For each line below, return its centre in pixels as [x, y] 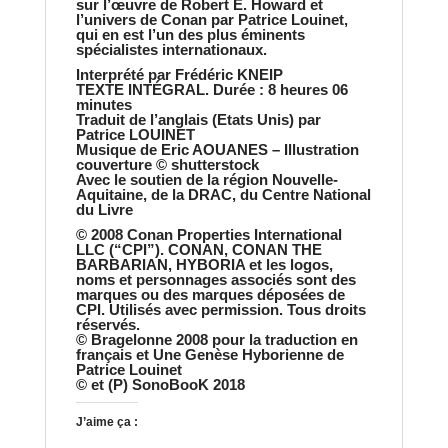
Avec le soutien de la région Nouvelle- [206, 179]
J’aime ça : [106, 422]
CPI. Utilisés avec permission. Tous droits [220, 309]
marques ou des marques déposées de [210, 294]
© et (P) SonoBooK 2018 [160, 384]
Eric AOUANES [214, 149]
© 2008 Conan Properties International [208, 234]
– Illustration [313, 149]
